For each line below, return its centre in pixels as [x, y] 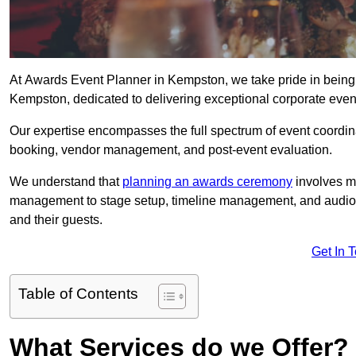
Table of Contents [78, 294]
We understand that [66, 182]
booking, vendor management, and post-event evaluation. [171, 150]
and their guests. [56, 220]
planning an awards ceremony [207, 182]
